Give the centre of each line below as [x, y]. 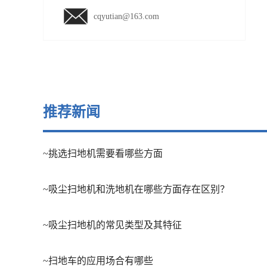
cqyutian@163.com [126, 16]
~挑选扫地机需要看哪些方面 [103, 153]
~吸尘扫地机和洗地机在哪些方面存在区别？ [136, 189]
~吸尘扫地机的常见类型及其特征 [112, 225]
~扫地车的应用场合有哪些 [98, 261]
